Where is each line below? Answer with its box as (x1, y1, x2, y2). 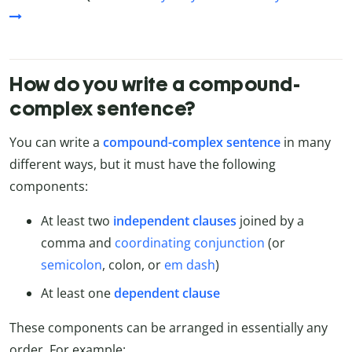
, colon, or (102, 256, 164, 274)
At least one (41, 284, 114, 302)
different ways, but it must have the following (9, 156, 276, 174)
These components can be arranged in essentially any (9, 319, 328, 337)
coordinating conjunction (115, 234, 265, 252)
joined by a (236, 212, 304, 230)
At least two (41, 212, 113, 230)
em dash (164, 256, 215, 274)
